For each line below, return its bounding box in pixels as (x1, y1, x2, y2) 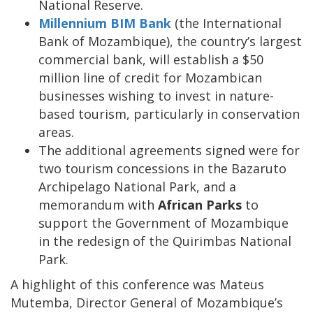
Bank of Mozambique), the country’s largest (38, 33, 302, 50)
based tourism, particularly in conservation (38, 105, 300, 123)
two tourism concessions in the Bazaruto (38, 160, 286, 177)
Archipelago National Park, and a (38, 178, 236, 196)
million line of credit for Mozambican (38, 69, 262, 87)
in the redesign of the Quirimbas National (38, 233, 291, 250)
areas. (38, 124, 74, 141)
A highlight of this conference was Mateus (10, 276, 264, 293)
